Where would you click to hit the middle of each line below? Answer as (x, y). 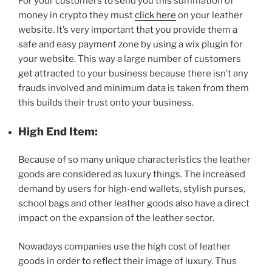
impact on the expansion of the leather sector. (116, 218)
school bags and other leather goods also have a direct (134, 204)
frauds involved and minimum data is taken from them (134, 88)
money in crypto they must (76, 15)
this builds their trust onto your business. (106, 103)
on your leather (209, 15)
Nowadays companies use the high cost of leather (124, 246)
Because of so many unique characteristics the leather (134, 160)
